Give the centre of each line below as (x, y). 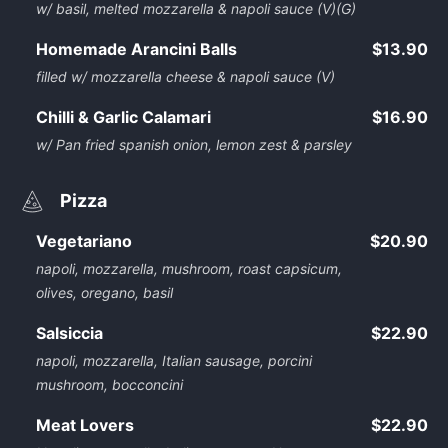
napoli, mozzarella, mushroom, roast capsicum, (189, 268)
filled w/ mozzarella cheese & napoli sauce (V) (185, 76)
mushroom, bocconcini (109, 384)
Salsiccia (69, 333)
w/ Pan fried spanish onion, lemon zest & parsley (194, 144)
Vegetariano (84, 241)
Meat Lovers (85, 425)
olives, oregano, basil (104, 292)
